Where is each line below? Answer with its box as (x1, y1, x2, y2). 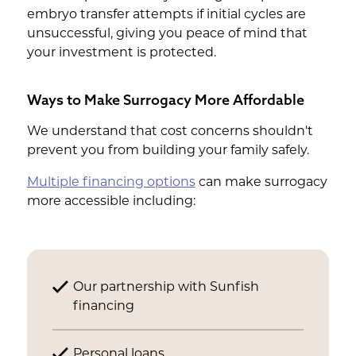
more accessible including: (26, 195, 195, 208)
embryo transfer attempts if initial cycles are (26, 9, 306, 21)
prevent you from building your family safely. (26, 145, 309, 157)
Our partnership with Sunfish (72, 281, 259, 294)
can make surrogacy (195, 176, 327, 189)
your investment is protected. (26, 47, 216, 60)
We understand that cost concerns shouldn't (26, 126, 313, 138)
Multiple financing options (26, 176, 195, 189)
